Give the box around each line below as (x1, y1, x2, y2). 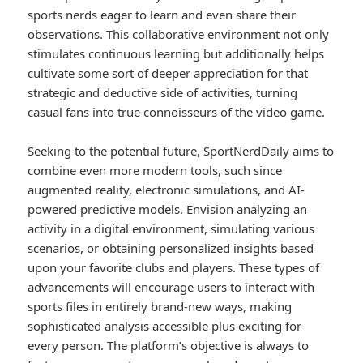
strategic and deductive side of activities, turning (28, 84, 298, 101)
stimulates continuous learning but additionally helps (28, 45, 325, 62)
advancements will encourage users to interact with (28, 279, 315, 296)
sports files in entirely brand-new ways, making (28, 298, 293, 315)
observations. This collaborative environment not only (28, 26, 330, 43)
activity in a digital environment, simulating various (28, 220, 315, 237)
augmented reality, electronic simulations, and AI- (28, 181, 305, 199)
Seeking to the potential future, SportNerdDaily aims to (28, 143, 335, 160)
